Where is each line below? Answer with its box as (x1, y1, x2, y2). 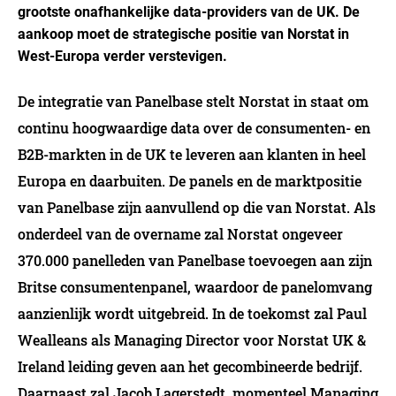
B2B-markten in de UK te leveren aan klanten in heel (18, 145, 366, 164)
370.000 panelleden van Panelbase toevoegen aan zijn (18, 251, 372, 270)
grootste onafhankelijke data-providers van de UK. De (18, 4, 360, 20)
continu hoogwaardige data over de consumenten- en (18, 118, 370, 137)
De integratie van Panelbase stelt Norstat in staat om (18, 92, 369, 110)
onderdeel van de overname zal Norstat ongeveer (18, 225, 343, 243)
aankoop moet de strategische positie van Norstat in (18, 26, 349, 42)
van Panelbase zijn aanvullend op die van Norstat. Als (18, 198, 376, 217)
